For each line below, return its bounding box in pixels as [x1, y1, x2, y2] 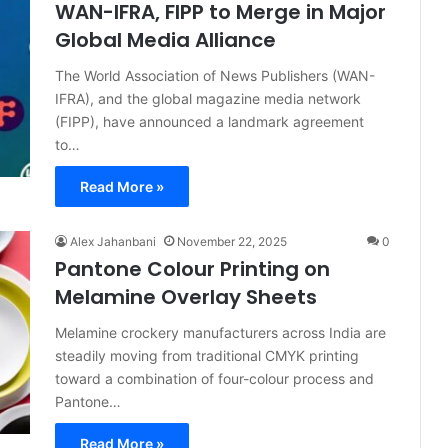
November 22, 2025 [177, 234, 287, 249]
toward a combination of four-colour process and [55, 370, 374, 387]
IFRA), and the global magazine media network [55, 90, 361, 107]
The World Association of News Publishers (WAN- [55, 67, 375, 84]
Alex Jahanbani [70, 234, 156, 249]
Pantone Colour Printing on [55, 255, 330, 283]
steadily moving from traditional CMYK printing [55, 347, 359, 364]
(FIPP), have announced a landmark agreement [55, 113, 364, 130]
